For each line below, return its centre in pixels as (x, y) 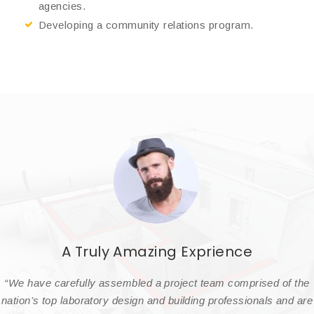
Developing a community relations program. (146, 25)
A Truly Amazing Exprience (157, 251)
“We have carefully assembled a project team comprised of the (157, 282)
